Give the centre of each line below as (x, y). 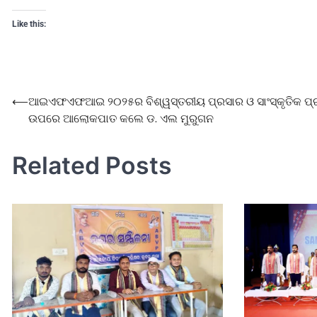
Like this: (29, 24)
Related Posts (92, 166)
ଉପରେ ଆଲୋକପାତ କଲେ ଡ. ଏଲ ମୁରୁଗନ (121, 119)
